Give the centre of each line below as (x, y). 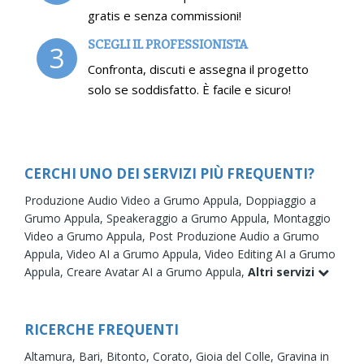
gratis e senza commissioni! (165, 15)
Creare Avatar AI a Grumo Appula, (157, 271)
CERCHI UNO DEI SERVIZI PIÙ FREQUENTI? (169, 173)
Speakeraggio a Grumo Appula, (190, 218)
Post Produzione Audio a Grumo (234, 236)
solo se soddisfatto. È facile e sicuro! (189, 89)
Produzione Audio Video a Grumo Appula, (135, 200)
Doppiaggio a (281, 200)
